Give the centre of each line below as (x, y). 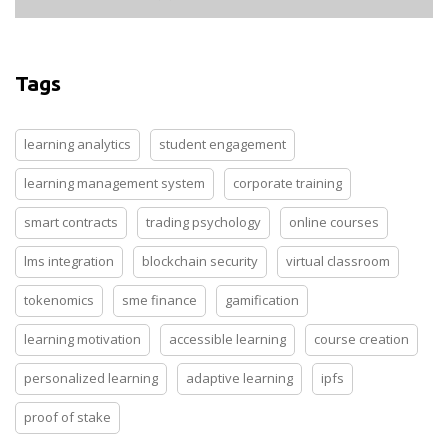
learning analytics (77, 144)
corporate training (287, 183)
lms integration (69, 261)
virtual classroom (338, 261)
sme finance (159, 300)
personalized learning (91, 378)
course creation (361, 339)
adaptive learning (239, 378)
